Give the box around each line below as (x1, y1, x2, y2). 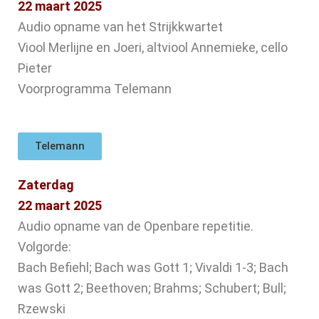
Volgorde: (18, 239, 71, 255)
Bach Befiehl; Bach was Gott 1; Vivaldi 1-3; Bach (18, 260, 288, 276)
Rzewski (18, 301, 66, 317)
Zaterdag (18, 177, 74, 193)
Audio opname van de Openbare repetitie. (18, 219, 253, 234)
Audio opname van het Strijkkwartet (18, 19, 223, 35)
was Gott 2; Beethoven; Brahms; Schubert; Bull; (18, 281, 286, 296)
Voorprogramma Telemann (18, 81, 172, 97)
